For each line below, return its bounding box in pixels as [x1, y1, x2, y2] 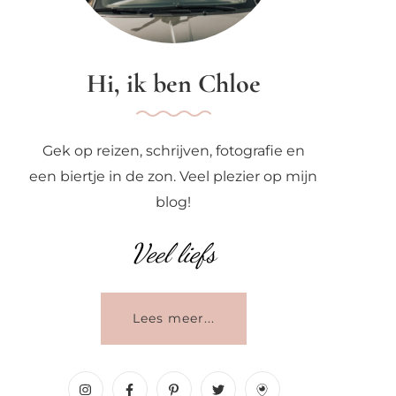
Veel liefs [131, 236, 216, 269]
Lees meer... [132, 309, 215, 326]
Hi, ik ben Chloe [86, 66, 261, 100]
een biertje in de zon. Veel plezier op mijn [29, 167, 317, 185]
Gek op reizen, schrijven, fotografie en [42, 141, 305, 159]
